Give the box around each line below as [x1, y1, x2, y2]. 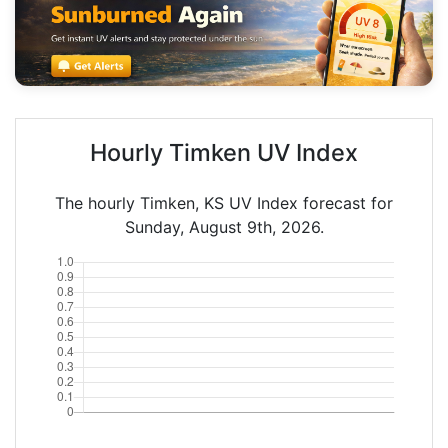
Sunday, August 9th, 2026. [124, 216, 324, 237]
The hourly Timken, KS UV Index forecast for [55, 192, 393, 213]
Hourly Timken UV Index [90, 137, 358, 167]
